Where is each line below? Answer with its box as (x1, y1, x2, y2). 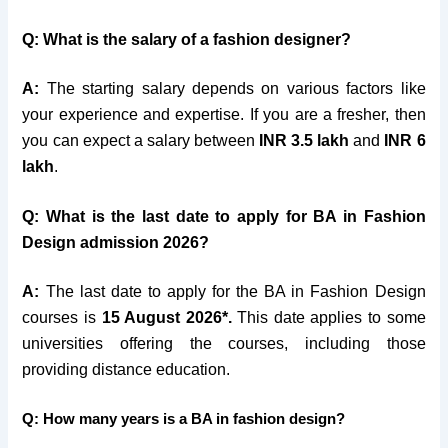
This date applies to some (231, 309, 426, 327)
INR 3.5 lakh (259, 132, 350, 150)
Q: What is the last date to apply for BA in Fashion (22, 207, 426, 225)
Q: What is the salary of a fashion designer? (22, 31, 352, 49)
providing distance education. (22, 361, 231, 379)
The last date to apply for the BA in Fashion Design (45, 283, 426, 301)
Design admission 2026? (22, 233, 210, 251)
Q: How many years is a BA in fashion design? (22, 410, 346, 427)
